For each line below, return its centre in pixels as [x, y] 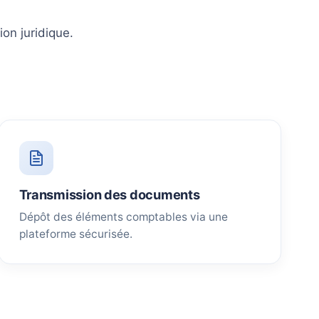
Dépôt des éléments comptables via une [123, 216]
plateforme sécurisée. [75, 234]
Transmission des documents [109, 194]
